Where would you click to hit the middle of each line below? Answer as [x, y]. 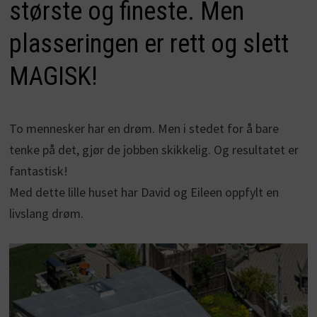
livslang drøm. [46, 214]
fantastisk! [38, 171]
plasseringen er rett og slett [149, 44]
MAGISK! [53, 77]
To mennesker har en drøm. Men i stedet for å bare [144, 129]
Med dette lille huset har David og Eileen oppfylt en [144, 192]
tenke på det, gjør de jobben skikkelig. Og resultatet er [154, 150]
